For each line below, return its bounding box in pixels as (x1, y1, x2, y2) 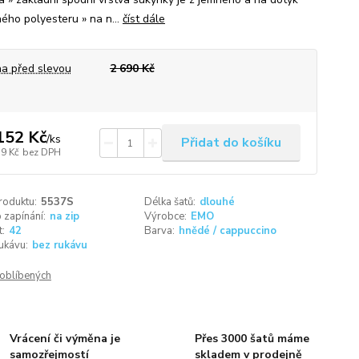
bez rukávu (31, 238, 87, 252)
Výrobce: (144, 209, 188, 224)
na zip (49, 209, 79, 224)
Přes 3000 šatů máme (194, 331, 309, 346)
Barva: (144, 224, 175, 238)
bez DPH (22, 145, 61, 159)
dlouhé (200, 195, 236, 209)
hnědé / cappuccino (179, 224, 277, 238)
